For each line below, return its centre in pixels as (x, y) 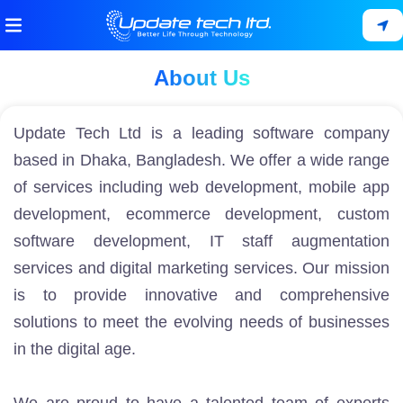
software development (100, 241)
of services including (91, 187)
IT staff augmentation (299, 241)
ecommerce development (222, 214)
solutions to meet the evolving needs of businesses (201, 322)
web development (233, 187)
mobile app (346, 187)
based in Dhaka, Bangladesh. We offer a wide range (201, 160)
